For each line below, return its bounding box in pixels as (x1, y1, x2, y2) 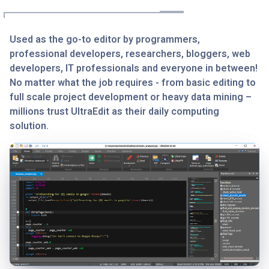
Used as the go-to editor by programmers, (10, 32, 200, 47)
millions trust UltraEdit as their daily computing (10, 104, 219, 119)
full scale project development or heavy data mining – (10, 90, 252, 104)
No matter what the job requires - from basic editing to (10, 76, 256, 90)
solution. (10, 119, 49, 133)
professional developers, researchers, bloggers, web (10, 47, 250, 61)
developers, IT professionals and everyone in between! (10, 61, 258, 76)
